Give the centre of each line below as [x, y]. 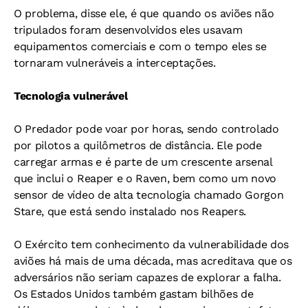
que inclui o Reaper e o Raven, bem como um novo [145, 178]
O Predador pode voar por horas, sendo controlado [146, 129]
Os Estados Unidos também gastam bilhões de [134, 294]
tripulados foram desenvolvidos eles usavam [128, 30]
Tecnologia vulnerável [71, 96]
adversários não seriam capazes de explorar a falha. [147, 277]
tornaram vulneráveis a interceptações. [115, 63]
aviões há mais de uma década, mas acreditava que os [153, 261]
